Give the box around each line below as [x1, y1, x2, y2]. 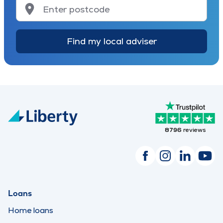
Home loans [8, 205, 53, 216]
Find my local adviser [66, 35, 157, 47]
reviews [182, 126, 206, 134]
